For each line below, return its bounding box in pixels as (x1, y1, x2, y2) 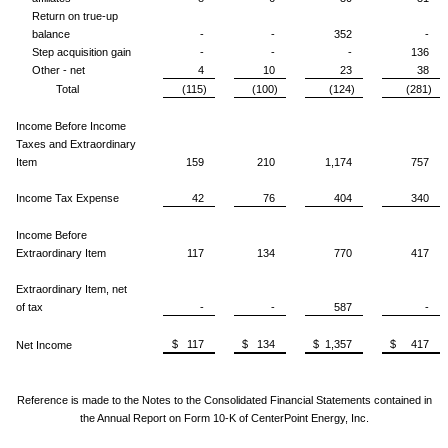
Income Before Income (16, 119, 126, 132)
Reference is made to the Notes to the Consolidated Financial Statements (16, 393, 374, 406)
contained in (373, 393, 432, 406)
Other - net (32, 63, 85, 76)
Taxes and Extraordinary (16, 137, 136, 150)
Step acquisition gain (32, 45, 134, 58)
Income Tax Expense (16, 191, 119, 204)
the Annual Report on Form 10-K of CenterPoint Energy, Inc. (79, 411, 369, 424)
